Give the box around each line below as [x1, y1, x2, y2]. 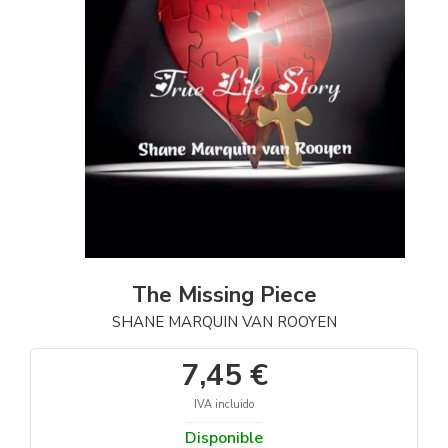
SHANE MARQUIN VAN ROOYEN [111, 311, 337, 332]
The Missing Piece [131, 279, 317, 310]
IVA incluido [194, 396, 254, 412]
